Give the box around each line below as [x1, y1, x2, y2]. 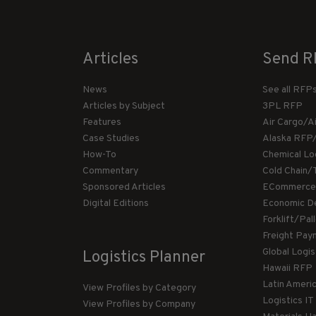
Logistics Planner [82, 248, 205, 269]
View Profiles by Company [82, 298, 195, 311]
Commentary [82, 165, 138, 178]
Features [82, 116, 121, 129]
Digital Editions [82, 197, 149, 210]
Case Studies [82, 133, 140, 145]
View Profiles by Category [82, 282, 196, 295]
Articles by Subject [82, 100, 165, 113]
